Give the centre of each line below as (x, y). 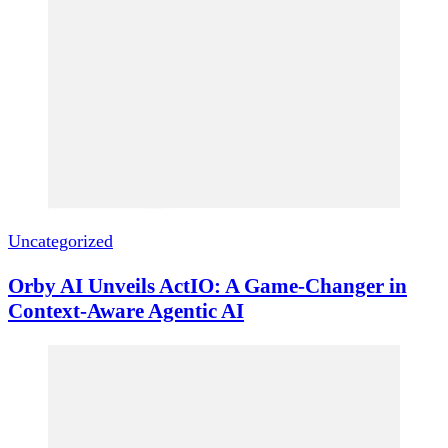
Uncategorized (60, 241)
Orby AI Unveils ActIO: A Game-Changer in (207, 285)
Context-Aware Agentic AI (126, 310)
